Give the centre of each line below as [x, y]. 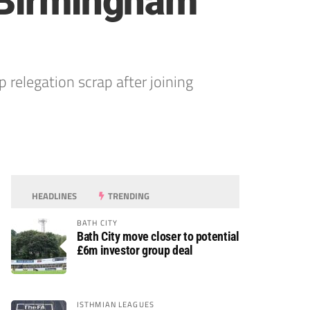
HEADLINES [54, 196]
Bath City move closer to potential [158, 236]
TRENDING [128, 196]
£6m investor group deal [135, 250]
